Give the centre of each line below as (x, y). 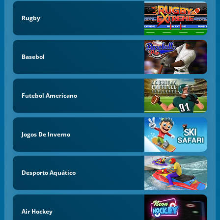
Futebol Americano (49, 95)
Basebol (33, 57)
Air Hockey (37, 212)
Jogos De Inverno (46, 134)
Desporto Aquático (48, 173)
